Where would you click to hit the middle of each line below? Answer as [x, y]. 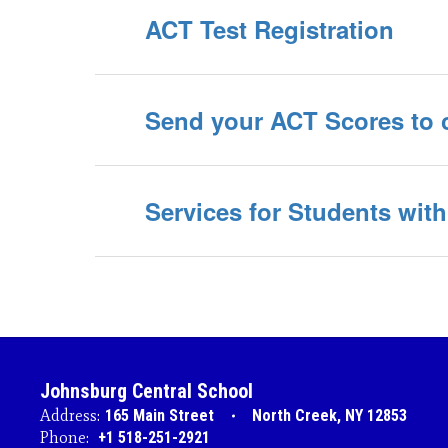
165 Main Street [159, 415]
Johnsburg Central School [146, 391]
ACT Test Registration [269, 29]
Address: [70, 415]
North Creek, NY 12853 [329, 415]
